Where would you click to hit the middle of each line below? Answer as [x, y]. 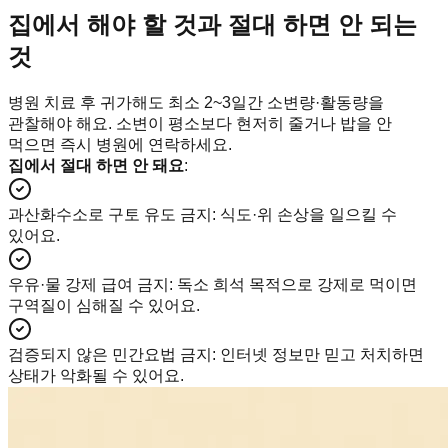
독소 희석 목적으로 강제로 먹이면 [297, 284]
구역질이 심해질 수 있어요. [104, 305]
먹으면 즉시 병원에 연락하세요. [120, 144]
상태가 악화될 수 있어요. [96, 375]
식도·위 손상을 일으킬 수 [308, 214]
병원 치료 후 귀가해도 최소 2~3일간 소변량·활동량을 [196, 102]
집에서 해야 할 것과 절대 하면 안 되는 [212, 24]
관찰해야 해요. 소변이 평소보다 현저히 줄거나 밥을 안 [200, 123]
